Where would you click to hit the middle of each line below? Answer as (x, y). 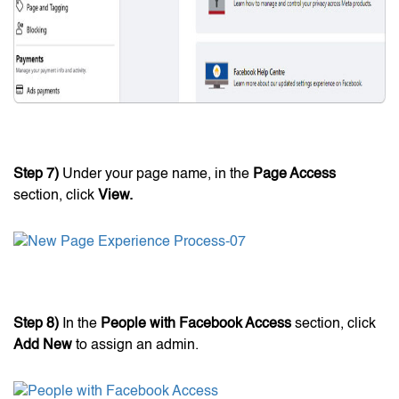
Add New (43, 345)
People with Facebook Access (196, 324)
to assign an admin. (135, 345)
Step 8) (36, 324)
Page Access (294, 174)
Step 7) (36, 174)
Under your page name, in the (156, 174)
